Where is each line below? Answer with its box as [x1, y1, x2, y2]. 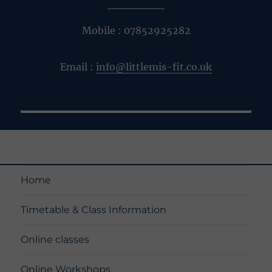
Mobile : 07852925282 [81, 24, 191, 36]
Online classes [21, 234, 90, 246]
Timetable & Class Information [21, 204, 167, 216]
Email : [60, 60, 96, 73]
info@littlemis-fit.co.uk [96, 60, 212, 73]
